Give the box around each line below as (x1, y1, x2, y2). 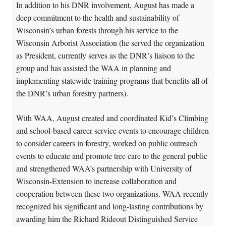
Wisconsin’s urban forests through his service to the (16, 24, 178, 35)
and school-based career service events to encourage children (16, 125, 209, 136)
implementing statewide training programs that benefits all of (16, 75, 208, 86)
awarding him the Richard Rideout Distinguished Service (16, 213, 198, 224)
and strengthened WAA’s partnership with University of (16, 162, 192, 174)
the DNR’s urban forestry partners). (16, 87, 128, 98)
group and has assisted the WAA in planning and (16, 62, 171, 73)
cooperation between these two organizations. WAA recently (16, 188, 208, 199)
